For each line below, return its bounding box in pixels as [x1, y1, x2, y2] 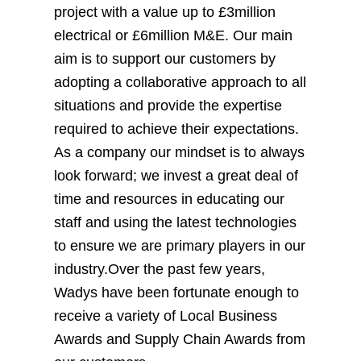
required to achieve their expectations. [54, 121, 300, 138]
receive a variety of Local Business [54, 308, 278, 325]
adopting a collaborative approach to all [54, 74, 307, 91]
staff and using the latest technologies [54, 214, 297, 231]
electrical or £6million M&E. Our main [54, 27, 293, 44]
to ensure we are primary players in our [54, 238, 306, 255]
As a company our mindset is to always [54, 144, 305, 161]
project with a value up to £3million [54, 4, 276, 21]
